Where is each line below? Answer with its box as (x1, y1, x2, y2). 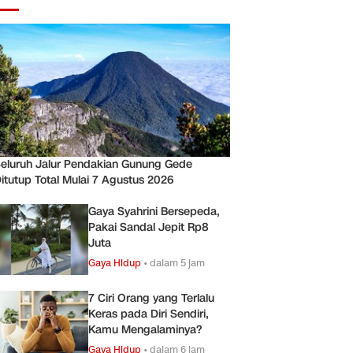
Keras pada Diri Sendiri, (88, 306, 209, 321)
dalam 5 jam (150, 255, 205, 269)
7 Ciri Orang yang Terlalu (88, 290, 214, 306)
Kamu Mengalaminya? (88, 321, 202, 337)
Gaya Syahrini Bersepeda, (88, 203, 220, 219)
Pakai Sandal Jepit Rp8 (88, 219, 209, 235)
